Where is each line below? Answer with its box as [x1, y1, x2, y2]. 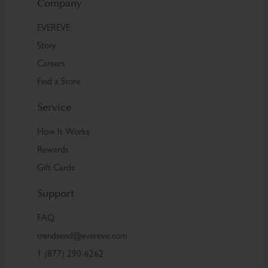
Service [37, 101, 71, 114]
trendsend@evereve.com [37, 232, 127, 242]
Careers [37, 60, 65, 69]
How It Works [37, 128, 90, 138]
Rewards [37, 146, 69, 156]
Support [37, 187, 74, 200]
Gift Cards [37, 164, 75, 173]
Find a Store [37, 78, 80, 87]
